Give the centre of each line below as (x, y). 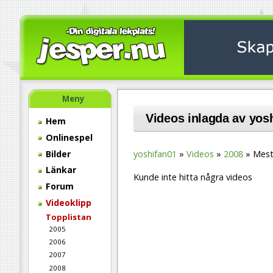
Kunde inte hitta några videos (193, 177)
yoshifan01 (155, 154)
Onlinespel (68, 137)
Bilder (57, 154)
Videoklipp (67, 202)
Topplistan (69, 217)
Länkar (60, 170)
